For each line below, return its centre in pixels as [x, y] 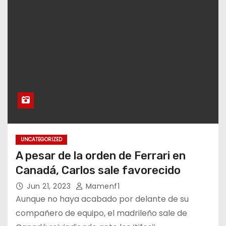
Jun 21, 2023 [50, 186]
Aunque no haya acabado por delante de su [102, 199]
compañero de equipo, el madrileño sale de [101, 213]
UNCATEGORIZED [41, 139]
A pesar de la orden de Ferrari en [101, 155]
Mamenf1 [101, 186]
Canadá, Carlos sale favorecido [98, 170]
